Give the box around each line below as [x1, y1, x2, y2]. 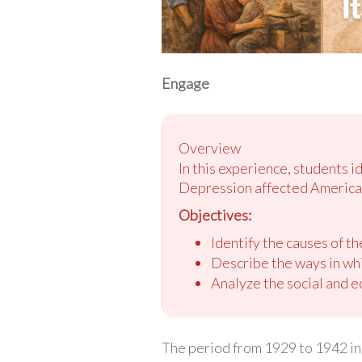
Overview [178, 138, 241, 157]
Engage [161, 74, 209, 92]
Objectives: [178, 205, 251, 224]
